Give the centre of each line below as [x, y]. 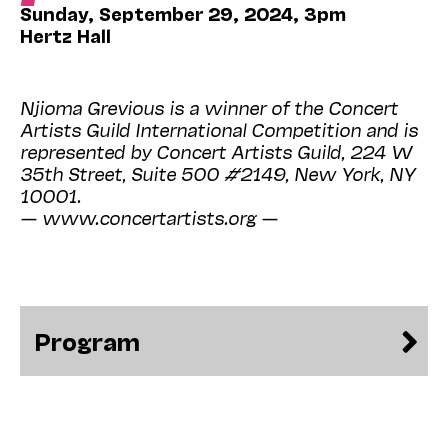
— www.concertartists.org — [149, 216]
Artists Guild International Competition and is [219, 128]
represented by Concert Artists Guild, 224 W [216, 150]
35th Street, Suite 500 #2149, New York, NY [217, 172]
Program [87, 340]
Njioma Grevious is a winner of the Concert [209, 106]
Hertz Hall [65, 34]
